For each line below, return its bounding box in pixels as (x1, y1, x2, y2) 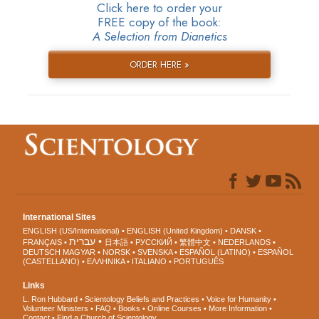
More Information (209, 304, 268, 313)
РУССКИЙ (135, 238, 173, 247)
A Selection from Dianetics (92, 28, 227, 46)
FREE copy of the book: (98, 14, 221, 31)
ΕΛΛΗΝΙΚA (87, 257, 125, 266)
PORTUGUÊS (174, 257, 224, 266)
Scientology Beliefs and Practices (85, 295, 200, 304)
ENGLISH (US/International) (23, 226, 120, 236)
